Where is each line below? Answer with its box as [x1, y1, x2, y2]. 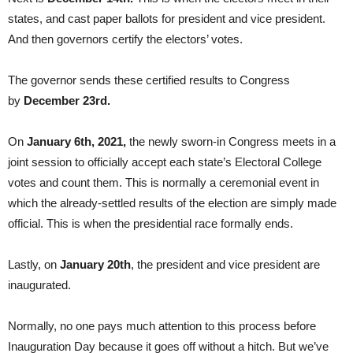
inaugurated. [8, 277, 71, 292]
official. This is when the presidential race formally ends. [8, 216, 293, 230]
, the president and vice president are [131, 257, 320, 271]
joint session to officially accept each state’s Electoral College [8, 154, 321, 169]
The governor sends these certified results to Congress [8, 72, 290, 87]
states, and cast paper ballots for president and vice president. [8, 11, 325, 25]
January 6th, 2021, [27, 134, 126, 148]
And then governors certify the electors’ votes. [8, 32, 246, 46]
